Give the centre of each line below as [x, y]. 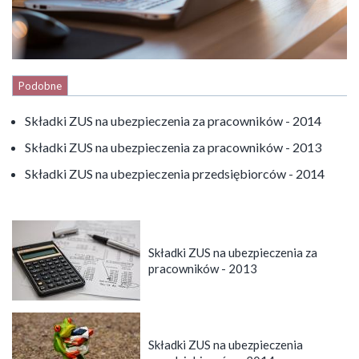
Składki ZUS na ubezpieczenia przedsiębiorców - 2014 [175, 173]
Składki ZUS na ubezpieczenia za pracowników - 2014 [173, 120]
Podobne [40, 85]
